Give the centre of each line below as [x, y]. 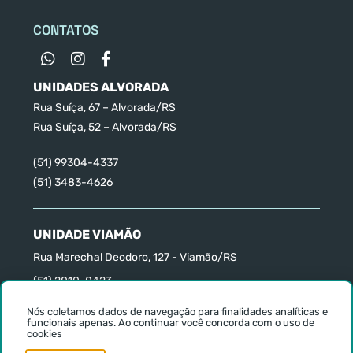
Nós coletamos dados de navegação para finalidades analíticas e [177, 312]
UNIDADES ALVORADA [101, 87]
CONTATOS [66, 30]
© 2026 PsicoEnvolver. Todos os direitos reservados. [176, 333]
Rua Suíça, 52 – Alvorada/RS [105, 128]
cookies [45, 334]
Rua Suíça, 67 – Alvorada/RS [104, 108]
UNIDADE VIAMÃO [87, 235]
